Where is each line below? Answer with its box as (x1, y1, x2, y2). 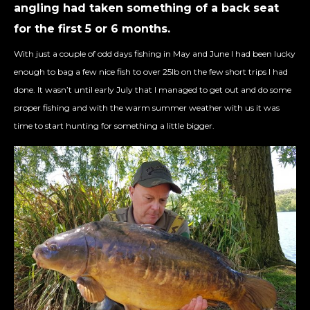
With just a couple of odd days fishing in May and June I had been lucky (14, 48, 295, 60)
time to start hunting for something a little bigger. (14, 120, 215, 131)
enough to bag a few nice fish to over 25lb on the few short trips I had (14, 66, 288, 77)
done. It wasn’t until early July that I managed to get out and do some (14, 84, 291, 95)
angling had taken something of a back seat (14, 1, 279, 15)
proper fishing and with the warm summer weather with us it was (14, 102, 280, 113)
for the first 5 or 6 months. (14, 22, 170, 36)
